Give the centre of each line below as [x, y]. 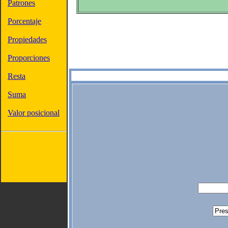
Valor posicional [34, 113]
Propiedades [27, 39]
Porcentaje [24, 21]
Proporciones [29, 58]
